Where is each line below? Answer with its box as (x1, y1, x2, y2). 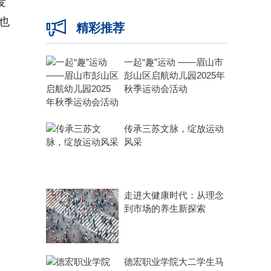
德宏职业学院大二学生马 (124, 256, 224, 267)
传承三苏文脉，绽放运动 (124, 123, 224, 134)
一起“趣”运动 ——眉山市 (124, 57, 223, 67)
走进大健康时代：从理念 (124, 190, 224, 200)
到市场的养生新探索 (124, 203, 206, 214)
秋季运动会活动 (124, 83, 188, 94)
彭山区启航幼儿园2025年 (124, 70, 225, 80)
